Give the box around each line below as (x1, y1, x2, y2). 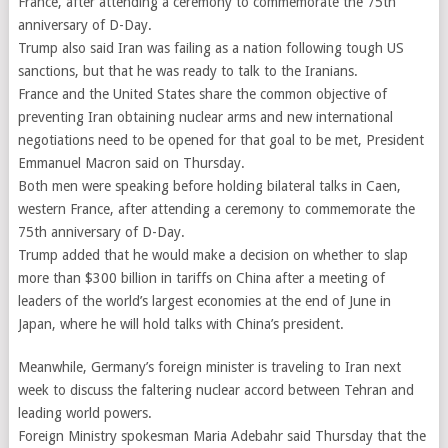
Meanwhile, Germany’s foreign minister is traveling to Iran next (17, 359, 401, 375)
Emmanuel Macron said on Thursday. (17, 155, 245, 171)
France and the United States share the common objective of (17, 86, 387, 102)
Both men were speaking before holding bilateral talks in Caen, (17, 178, 401, 194)
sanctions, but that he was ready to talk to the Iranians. (17, 63, 358, 79)
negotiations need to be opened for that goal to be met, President (17, 132, 424, 148)
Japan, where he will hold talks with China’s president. (17, 316, 344, 332)
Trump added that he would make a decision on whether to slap (17, 247, 408, 263)
